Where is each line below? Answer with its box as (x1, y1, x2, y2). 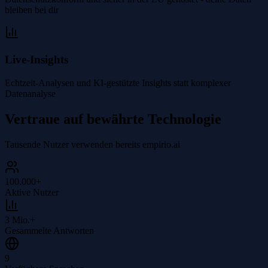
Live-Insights (5, 53, 68, 66)
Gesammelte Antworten (5, 225, 94, 236)
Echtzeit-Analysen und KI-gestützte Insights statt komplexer (5, 77, 231, 88)
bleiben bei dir (5, 5, 59, 16)
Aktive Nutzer (5, 187, 59, 197)
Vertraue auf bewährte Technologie (5, 111, 221, 127)
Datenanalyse (5, 88, 56, 99)
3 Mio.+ (5, 214, 35, 225)
